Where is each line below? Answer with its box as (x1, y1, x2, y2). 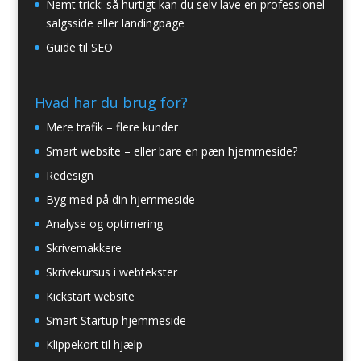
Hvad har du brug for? (34, 93, 188, 113)
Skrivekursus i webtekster (45, 264, 177, 280)
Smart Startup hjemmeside (45, 313, 186, 329)
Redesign (45, 168, 93, 184)
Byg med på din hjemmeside (45, 192, 195, 208)
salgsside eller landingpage (45, 15, 185, 31)
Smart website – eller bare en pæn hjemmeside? (45, 143, 297, 160)
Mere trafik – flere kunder (45, 119, 178, 135)
